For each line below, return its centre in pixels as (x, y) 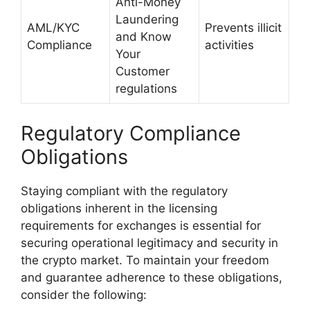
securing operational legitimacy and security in (149, 243)
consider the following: (84, 294)
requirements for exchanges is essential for (141, 225)
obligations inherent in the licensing (119, 208)
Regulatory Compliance (131, 133)
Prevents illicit (243, 28)
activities (229, 45)
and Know (144, 37)
